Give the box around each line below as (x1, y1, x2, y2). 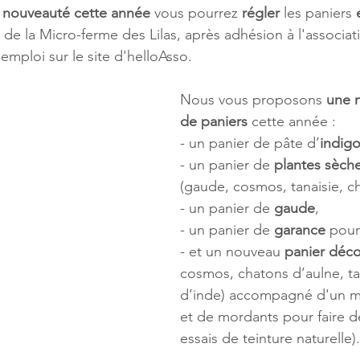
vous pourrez (154, 3, 242, 22)
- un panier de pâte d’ (180, 133, 320, 152)
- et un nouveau (180, 242, 284, 260)
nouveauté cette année (2, 3, 154, 22)
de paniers (180, 112, 247, 130)
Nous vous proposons (180, 90, 326, 108)
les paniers (280, 3, 356, 22)
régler (242, 3, 280, 22)
